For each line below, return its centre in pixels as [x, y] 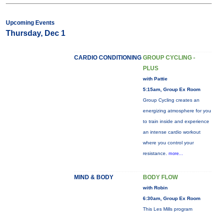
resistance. [155, 153]
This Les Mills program [167, 209]
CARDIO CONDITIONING [108, 58]
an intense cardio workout [171, 132]
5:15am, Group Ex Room [171, 89]
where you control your [168, 143]
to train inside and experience [176, 121]
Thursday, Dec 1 [35, 33]
